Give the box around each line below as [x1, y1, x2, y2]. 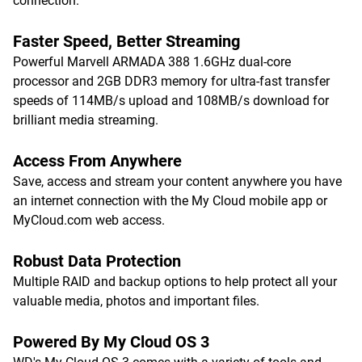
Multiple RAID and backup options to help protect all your [13, 274, 337, 289]
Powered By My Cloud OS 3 [13, 332, 209, 351]
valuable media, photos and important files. [13, 293, 259, 309]
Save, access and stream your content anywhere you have [13, 174, 342, 189]
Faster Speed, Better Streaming [13, 32, 240, 51]
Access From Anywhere [13, 151, 182, 170]
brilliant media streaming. [13, 112, 158, 128]
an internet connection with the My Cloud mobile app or [13, 193, 327, 208]
